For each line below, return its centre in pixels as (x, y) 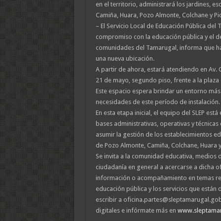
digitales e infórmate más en (136, 210)
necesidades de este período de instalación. (158, 102)
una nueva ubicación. (125, 58)
